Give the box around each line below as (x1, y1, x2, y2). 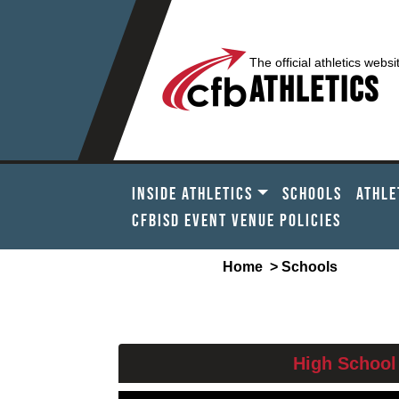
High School (293, 354, 396, 373)
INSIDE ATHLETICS (132, 183, 253, 203)
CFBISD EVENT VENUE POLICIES (132, 210, 341, 230)
